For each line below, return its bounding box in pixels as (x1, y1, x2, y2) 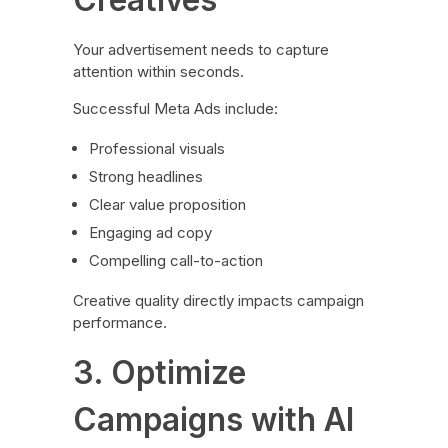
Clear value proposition (89, 194, 247, 214)
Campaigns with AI (72, 399, 354, 439)
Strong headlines (89, 166, 204, 186)
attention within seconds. (72, 61, 244, 81)
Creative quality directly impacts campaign (72, 290, 364, 310)
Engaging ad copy (89, 222, 213, 242)
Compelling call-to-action (89, 250, 264, 270)
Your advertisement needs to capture (72, 39, 329, 59)
